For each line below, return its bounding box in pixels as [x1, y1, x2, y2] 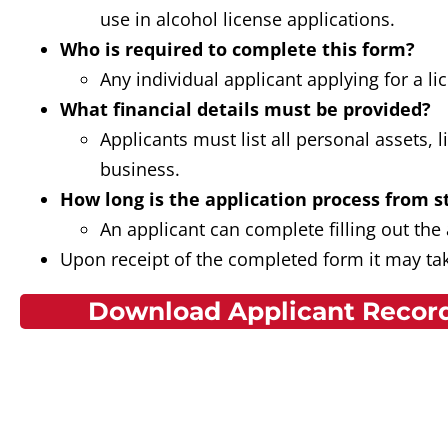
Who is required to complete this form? [60, 37, 415, 62]
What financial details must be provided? [60, 97, 431, 122]
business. [100, 157, 180, 182]
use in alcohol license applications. [100, 7, 395, 32]
